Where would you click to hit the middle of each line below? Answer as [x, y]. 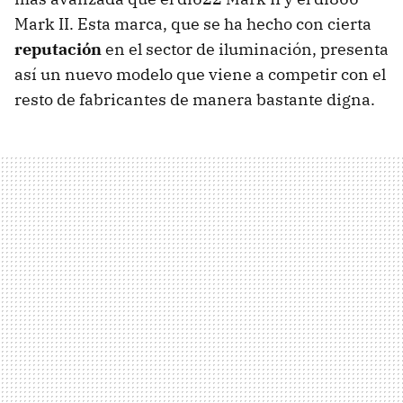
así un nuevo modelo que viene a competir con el [200, 75]
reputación [58, 49]
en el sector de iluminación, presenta [245, 49]
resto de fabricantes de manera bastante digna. [195, 100]
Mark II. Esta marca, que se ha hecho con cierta [193, 24]
